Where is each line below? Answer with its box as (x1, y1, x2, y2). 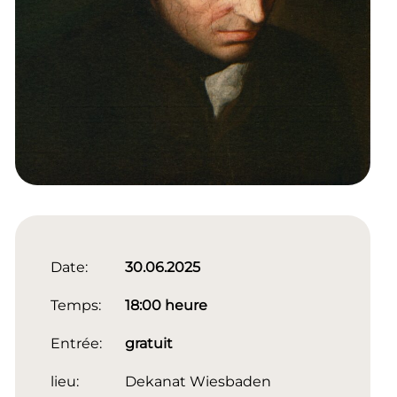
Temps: (50, 297, 101, 315)
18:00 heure (124, 297, 207, 315)
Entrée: (50, 335, 102, 353)
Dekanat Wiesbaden (124, 373, 271, 391)
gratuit (124, 335, 173, 353)
